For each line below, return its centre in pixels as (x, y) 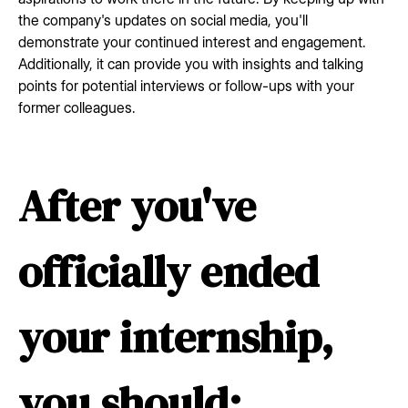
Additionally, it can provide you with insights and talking (191, 63)
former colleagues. (77, 107)
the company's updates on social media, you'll (163, 20)
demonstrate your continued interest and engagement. (192, 41)
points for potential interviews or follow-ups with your (186, 85)
